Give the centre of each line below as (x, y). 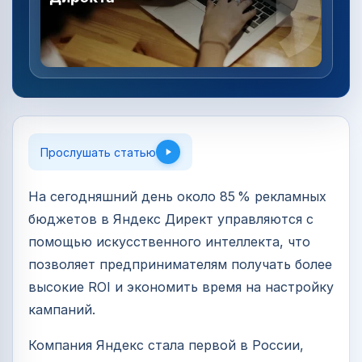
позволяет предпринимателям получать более (180, 265)
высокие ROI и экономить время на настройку (181, 287)
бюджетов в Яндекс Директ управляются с (171, 219)
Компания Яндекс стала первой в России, (166, 345)
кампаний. (62, 310)
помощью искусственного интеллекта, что (169, 242)
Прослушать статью (98, 152)
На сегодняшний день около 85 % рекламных (177, 197)
